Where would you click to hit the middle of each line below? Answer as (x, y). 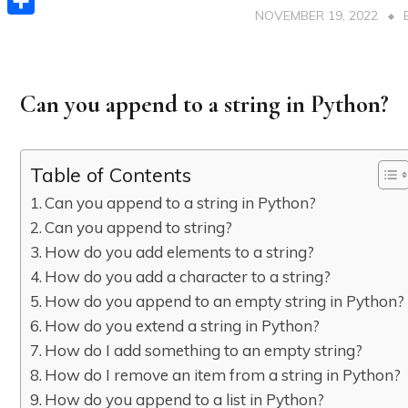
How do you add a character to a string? (188, 276)
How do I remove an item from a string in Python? (223, 374)
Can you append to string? (139, 227)
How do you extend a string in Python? (183, 325)
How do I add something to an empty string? (204, 350)
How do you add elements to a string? (180, 251)
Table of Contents (111, 174)
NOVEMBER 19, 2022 (316, 15)
